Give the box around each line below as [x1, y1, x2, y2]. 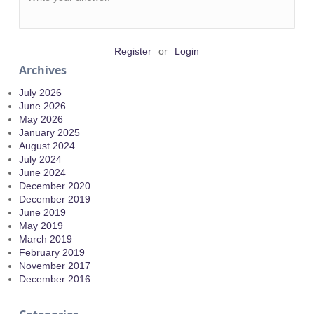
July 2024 [18, 153, 62, 165]
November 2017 [18, 260, 90, 272]
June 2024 [18, 167, 66, 179]
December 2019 [18, 193, 90, 205]
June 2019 [18, 207, 66, 219]
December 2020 [18, 180, 90, 192]
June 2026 [18, 100, 66, 112]
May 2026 [18, 114, 63, 125]
